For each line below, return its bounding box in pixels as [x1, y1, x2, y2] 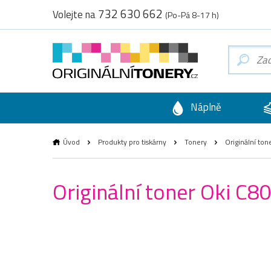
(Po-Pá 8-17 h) [165, 8, 219, 21]
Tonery [184, 135, 207, 148]
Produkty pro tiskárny [98, 135, 166, 148]
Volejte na [53, 7, 98, 22]
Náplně [188, 99, 221, 115]
